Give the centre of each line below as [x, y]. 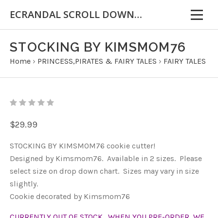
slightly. [24, 184]
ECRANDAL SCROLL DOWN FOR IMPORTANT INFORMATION [138, 14]
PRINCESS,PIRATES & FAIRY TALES [97, 61]
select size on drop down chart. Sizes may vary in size [104, 171]
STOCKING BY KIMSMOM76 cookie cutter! [82, 146]
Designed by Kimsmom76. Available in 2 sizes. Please [106, 158]
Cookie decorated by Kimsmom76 [70, 196]
